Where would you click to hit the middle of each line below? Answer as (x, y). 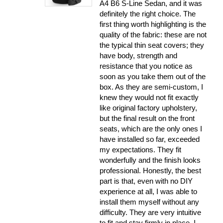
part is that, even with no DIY (146, 181)
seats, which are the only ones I (151, 128)
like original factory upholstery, (149, 108)
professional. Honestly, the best (151, 170)
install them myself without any (150, 202)
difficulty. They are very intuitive (151, 212)
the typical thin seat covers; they (152, 45)
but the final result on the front (147, 118)
